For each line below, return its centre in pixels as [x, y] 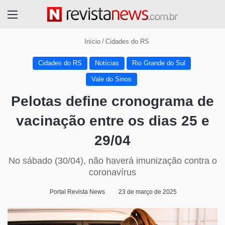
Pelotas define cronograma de [113, 101]
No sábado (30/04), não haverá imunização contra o [113, 161]
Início [91, 42]
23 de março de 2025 [148, 192]
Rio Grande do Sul [158, 63]
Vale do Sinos [111, 79]
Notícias [107, 63]
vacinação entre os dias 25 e [113, 121]
